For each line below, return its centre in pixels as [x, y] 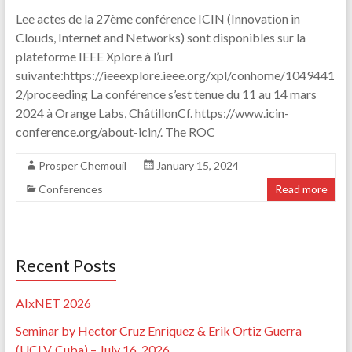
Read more [302, 189]
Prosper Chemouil [82, 166]
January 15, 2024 [197, 166]
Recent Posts [66, 266]
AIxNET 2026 [53, 303]
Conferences [70, 189]
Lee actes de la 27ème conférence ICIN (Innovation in [158, 19]
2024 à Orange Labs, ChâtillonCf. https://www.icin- [152, 113]
